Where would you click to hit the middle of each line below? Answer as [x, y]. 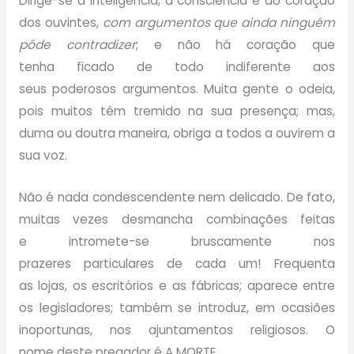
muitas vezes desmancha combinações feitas [177, 219]
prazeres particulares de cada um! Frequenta [177, 263]
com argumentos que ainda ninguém [219, 22]
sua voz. [43, 155]
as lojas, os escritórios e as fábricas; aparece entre [177, 285]
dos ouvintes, [60, 22]
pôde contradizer [77, 44]
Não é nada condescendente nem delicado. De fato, [177, 197]
